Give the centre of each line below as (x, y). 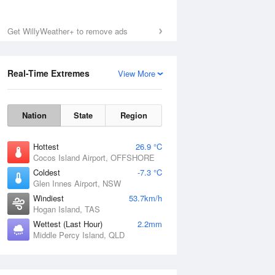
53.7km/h (145, 198)
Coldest (47, 172)
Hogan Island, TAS (67, 209)
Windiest (48, 198)
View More (137, 73)
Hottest (46, 146)
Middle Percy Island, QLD (79, 235)
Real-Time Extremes (48, 73)
